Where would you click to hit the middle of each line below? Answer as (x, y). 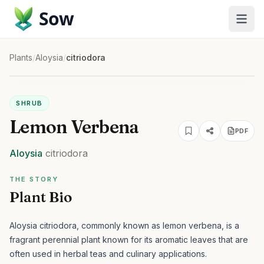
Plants (21, 57)
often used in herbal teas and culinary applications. (108, 254)
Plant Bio (41, 197)
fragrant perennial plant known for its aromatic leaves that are (129, 240)
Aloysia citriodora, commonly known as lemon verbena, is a (124, 225)
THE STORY (34, 179)
